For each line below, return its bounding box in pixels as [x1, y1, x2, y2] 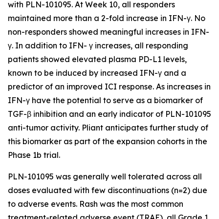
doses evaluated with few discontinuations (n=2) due [8, 185, 207, 195]
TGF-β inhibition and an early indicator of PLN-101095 [8, 109, 211, 119]
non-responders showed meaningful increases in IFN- [8, 27, 209, 37]
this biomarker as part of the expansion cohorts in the [8, 136, 207, 146]
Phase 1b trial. [8, 150, 60, 160]
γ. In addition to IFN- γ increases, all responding [8, 41, 188, 50]
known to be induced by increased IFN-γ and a [8, 68, 186, 78]
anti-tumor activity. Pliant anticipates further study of [8, 123, 208, 132]
